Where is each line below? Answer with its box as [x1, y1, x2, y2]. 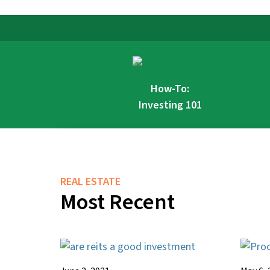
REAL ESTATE [60, 174, 121, 189]
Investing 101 [138, 97, 202, 113]
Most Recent [60, 186, 175, 218]
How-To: [151, 81, 189, 96]
